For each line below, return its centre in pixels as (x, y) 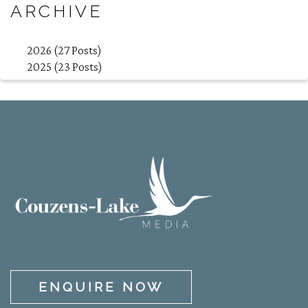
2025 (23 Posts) (65, 67)
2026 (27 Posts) (65, 50)
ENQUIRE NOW (101, 286)
